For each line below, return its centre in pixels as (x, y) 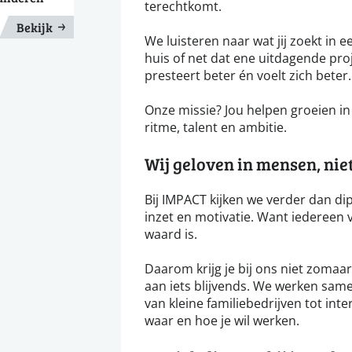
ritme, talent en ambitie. (216, 127)
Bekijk (35, 27)
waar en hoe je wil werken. (222, 320)
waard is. (171, 234)
